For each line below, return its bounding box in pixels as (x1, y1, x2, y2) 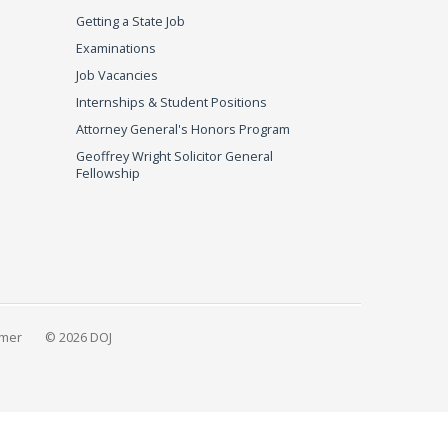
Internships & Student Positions (76, 92, 267, 111)
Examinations (76, 38, 156, 57)
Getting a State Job (76, 11, 185, 30)
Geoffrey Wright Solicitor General (76, 146, 273, 165)
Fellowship (76, 163, 140, 182)
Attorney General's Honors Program (76, 119, 290, 138)
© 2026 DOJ (45, 327, 112, 346)
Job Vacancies (76, 65, 158, 84)
